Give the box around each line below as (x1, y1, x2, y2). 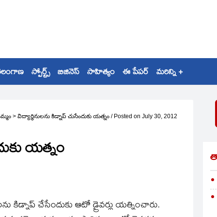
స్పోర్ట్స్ (31, 66, 50, 79)
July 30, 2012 (142, 113, 177, 120)
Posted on (114, 113, 140, 120)
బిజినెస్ (58, 66, 79, 79)
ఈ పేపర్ (123, 66, 149, 79)
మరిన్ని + (156, 66, 183, 79)
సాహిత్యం (87, 66, 115, 79)
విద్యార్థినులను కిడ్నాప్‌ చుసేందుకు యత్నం (17, 113, 109, 120)
